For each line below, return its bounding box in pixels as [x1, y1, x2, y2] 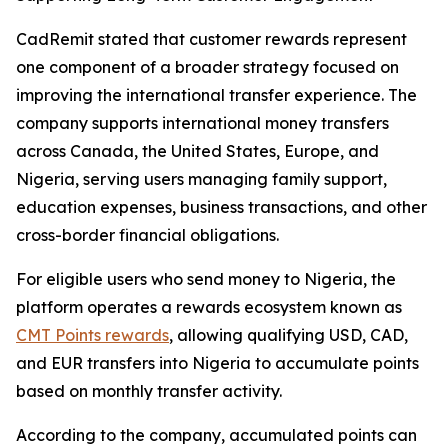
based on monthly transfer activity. [16, 381, 282, 402]
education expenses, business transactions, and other [16, 197, 427, 218]
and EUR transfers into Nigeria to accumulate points [16, 353, 419, 374]
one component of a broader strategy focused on [16, 57, 399, 78]
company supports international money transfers [16, 113, 389, 134]
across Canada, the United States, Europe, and [16, 141, 379, 162]
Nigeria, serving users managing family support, [16, 169, 387, 190]
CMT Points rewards [16, 325, 169, 346]
